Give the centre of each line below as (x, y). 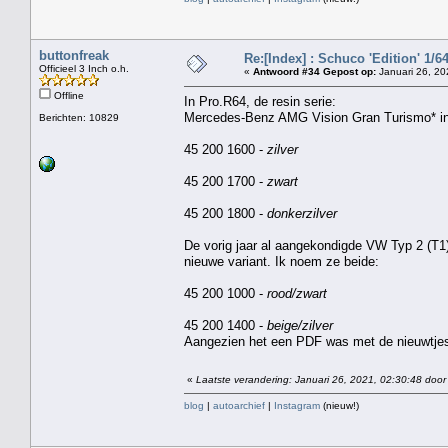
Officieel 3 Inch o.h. (84, 68)
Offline (67, 95)
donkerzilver (302, 213)
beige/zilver (300, 325)
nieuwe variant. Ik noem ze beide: (281, 261)
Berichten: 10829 (79, 117)
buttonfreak (74, 55)
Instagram (297, 405)
